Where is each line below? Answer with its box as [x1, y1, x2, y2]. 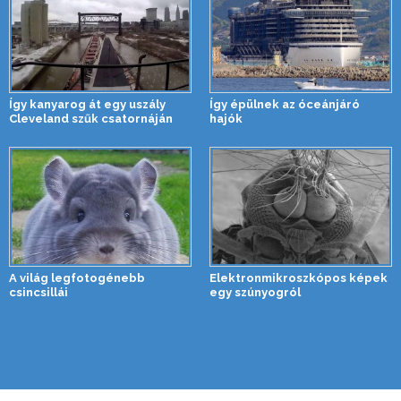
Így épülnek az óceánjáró [209, 97, 360, 111]
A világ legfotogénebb [9, 270, 145, 285]
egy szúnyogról [209, 285, 301, 299]
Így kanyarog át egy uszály [9, 97, 166, 111]
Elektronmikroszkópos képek [209, 270, 388, 285]
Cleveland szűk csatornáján [9, 111, 173, 125]
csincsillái [9, 285, 68, 299]
